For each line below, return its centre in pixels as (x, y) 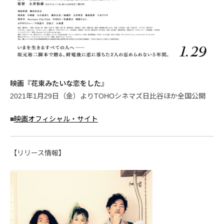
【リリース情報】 (38, 153)
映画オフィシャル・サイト (56, 119)
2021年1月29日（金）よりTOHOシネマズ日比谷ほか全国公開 (108, 96)
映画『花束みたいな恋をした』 (59, 83)
